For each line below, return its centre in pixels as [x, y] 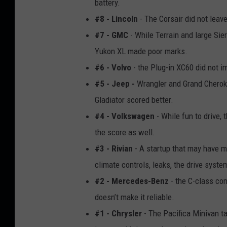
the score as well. [125, 132]
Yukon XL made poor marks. [141, 51]
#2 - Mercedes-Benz [132, 181]
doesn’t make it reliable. [135, 197]
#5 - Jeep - [115, 83]
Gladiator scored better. [134, 100]
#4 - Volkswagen [125, 116]
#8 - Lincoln [116, 18]
